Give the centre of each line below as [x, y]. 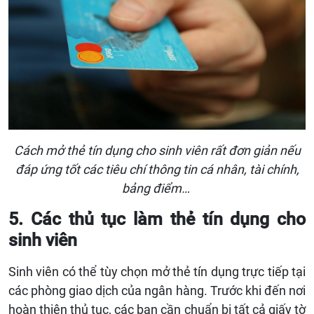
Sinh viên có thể [54, 272]
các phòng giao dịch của [77, 291]
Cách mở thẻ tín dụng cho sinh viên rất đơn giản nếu [157, 151]
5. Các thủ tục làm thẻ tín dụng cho [157, 219]
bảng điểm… [157, 189]
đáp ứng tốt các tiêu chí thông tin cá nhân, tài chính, [157, 170]
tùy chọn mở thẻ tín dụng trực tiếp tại [203, 272]
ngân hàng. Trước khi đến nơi [225, 291]
